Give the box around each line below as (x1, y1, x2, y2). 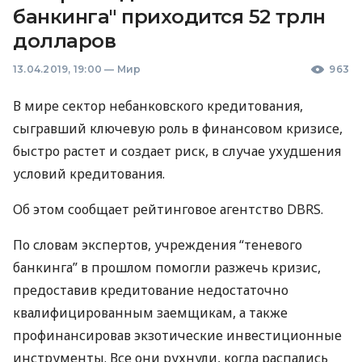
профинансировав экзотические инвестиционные (13, 326, 342, 344)
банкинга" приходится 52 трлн (13, 5, 326, 28)
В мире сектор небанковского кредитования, (13, 97, 303, 115)
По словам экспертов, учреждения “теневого (13, 236, 302, 254)
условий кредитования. (13, 165, 165, 183)
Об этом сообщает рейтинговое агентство (13, 200, 287, 218)
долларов (13, 29, 116, 53)
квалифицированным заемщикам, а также (13, 304, 288, 322)
